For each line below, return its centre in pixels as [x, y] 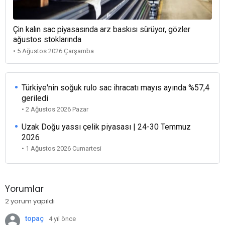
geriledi [35, 98]
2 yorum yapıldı [30, 201]
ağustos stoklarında [47, 40]
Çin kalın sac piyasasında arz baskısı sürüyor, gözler [102, 30]
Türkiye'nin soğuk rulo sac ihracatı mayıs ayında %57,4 [115, 88]
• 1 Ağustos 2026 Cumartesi [61, 149]
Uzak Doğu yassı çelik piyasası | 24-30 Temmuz [106, 127]
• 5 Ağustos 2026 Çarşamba [53, 51]
